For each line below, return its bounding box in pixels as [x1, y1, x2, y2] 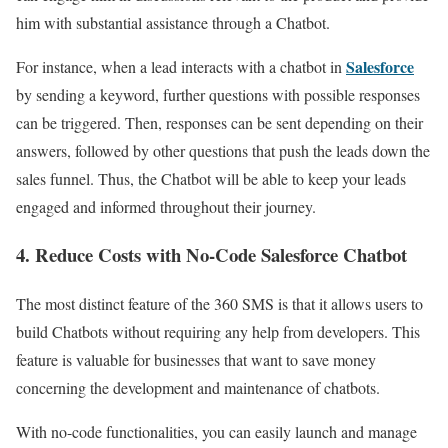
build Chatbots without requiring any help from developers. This [16, 321, 420, 343]
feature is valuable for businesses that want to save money [16, 349, 376, 371]
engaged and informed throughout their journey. [16, 195, 316, 217]
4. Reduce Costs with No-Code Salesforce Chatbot [16, 241, 407, 269]
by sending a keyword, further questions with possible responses [16, 83, 420, 105]
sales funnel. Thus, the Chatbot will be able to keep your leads [16, 167, 406, 189]
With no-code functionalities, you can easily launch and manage [16, 421, 417, 443]
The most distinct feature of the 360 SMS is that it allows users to [16, 293, 423, 315]
